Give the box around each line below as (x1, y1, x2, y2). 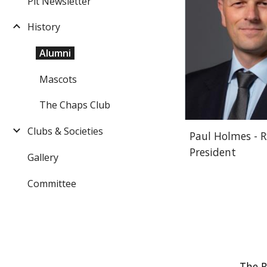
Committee (27, 176, 76, 190)
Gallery (27, 150, 58, 164)
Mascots (39, 72, 77, 86)
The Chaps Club (39, 98, 110, 112)
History (27, 20, 60, 34)
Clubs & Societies (27, 125, 103, 138)
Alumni (39, 46, 71, 60)
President (190, 144, 237, 159)
